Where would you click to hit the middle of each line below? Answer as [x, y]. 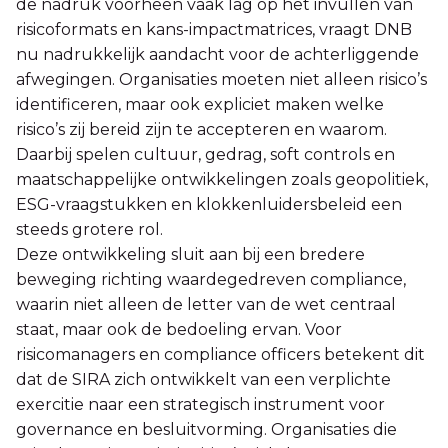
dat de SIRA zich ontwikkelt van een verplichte [203, 379]
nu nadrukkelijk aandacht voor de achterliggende [217, 54]
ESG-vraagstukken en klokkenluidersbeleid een [209, 204]
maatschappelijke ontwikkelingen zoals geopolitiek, [222, 179]
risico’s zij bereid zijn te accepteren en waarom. [201, 129]
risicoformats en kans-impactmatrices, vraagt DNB [214, 29]
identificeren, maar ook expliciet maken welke [200, 104]
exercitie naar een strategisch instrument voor [200, 404]
